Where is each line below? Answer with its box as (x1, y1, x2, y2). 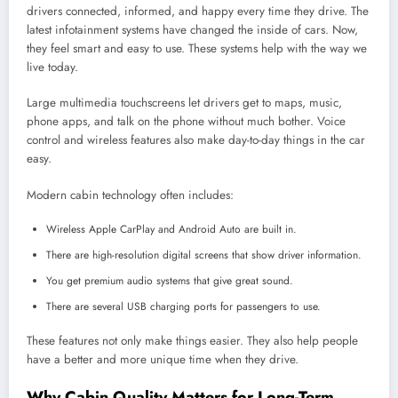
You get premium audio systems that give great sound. (46, 272, 293, 289)
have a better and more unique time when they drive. (27, 350, 298, 368)
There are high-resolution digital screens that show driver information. (46, 246, 362, 263)
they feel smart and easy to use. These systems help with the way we (27, 40, 367, 58)
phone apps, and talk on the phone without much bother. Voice (27, 113, 346, 131)
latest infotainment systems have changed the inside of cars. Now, (27, 21, 358, 39)
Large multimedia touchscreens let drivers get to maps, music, (27, 94, 342, 112)
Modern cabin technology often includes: (27, 186, 234, 203)
